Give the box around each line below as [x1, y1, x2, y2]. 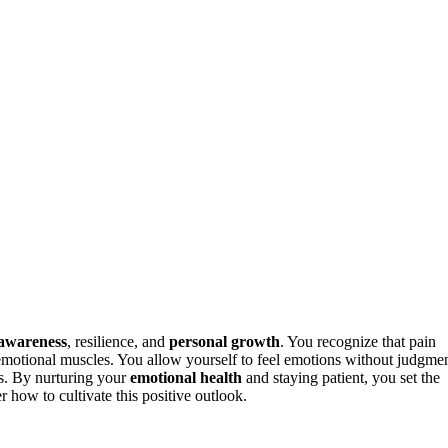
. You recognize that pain [280, 332, 436, 350]
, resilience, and [67, 332, 169, 350]
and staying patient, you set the [242, 368, 440, 386]
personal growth [169, 332, 280, 350]
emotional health [130, 368, 242, 386]
